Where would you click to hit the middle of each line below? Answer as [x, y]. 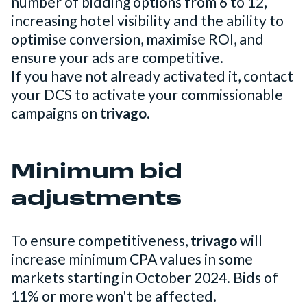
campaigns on [56, 113]
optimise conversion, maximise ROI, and [137, 39]
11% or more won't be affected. [114, 296]
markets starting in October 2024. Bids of [145, 278]
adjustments [96, 200]
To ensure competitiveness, [101, 241]
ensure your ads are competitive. [117, 58]
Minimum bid [97, 173]
